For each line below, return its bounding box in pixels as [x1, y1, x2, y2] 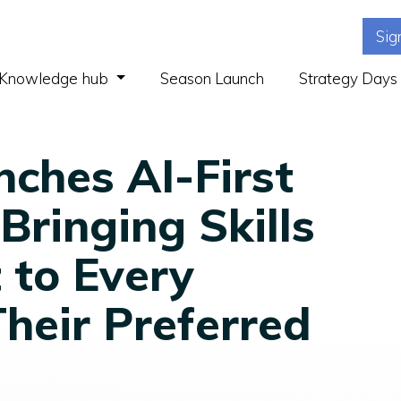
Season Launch [160, 68, 264, 88]
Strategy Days [299, 68, 397, 88]
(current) [111, 66, 168, 86]
